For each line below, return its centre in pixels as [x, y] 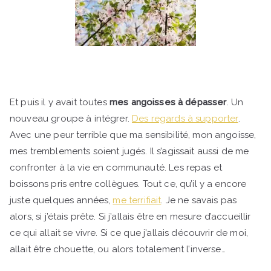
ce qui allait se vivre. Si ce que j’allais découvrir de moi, [129, 233]
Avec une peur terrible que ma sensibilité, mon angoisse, [133, 135]
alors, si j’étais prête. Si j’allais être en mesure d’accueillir [130, 216]
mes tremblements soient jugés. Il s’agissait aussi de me [129, 151]
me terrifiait [137, 200]
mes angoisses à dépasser [168, 102]
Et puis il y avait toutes [60, 102]
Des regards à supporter [185, 118]
